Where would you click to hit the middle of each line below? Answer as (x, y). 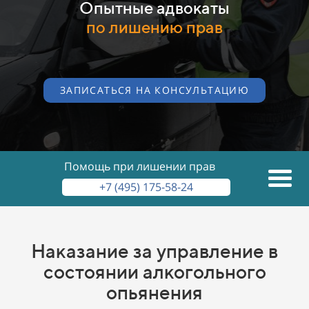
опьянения (154, 292)
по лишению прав (154, 27)
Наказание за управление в (154, 250)
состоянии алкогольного (154, 271)
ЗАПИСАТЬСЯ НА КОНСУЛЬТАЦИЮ (154, 90)
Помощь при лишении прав (139, 166)
